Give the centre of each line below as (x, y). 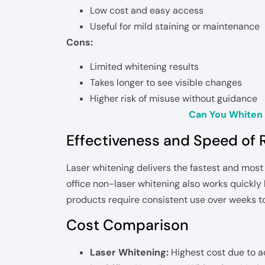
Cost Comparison (127, 225)
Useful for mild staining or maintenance (175, 27)
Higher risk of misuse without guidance (174, 99)
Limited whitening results (144, 67)
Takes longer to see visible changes (166, 83)
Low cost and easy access (147, 11)
